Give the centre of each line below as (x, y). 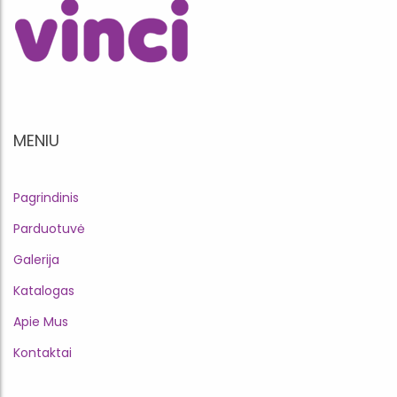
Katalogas (44, 291)
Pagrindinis (46, 198)
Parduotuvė (49, 229)
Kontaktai (43, 353)
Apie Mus (41, 322)
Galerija (36, 260)
